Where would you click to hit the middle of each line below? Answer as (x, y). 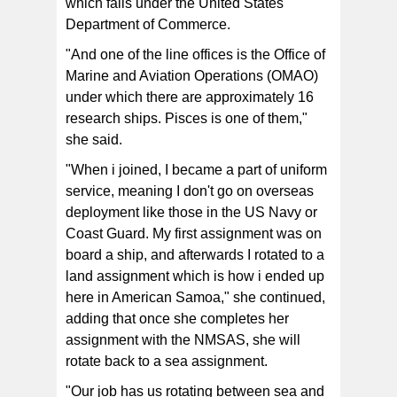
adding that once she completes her (177, 319)
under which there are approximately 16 (190, 97)
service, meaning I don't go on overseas (190, 191)
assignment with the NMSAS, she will (183, 340)
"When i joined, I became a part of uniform (196, 170)
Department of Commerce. (148, 25)
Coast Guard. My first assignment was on (194, 234)
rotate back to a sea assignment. (167, 362)
